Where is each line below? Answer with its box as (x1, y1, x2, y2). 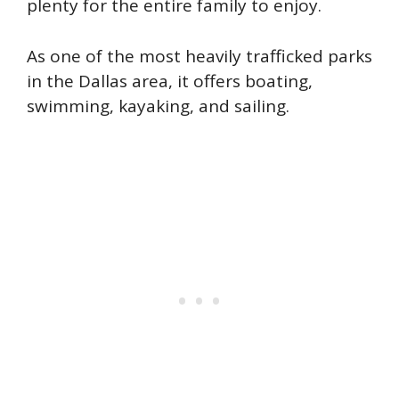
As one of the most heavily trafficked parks (27, 44, 372, 68)
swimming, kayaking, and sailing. (27, 94, 289, 118)
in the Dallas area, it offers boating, (27, 69, 313, 93)
